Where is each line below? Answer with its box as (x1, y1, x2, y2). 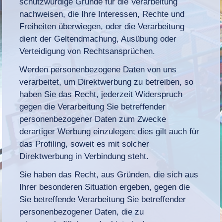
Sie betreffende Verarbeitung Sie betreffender (19, 194, 186, 204)
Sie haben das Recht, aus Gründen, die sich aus (19, 169, 199, 179)
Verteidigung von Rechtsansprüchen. (19, 46, 156, 56)
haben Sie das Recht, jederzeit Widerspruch (19, 89, 183, 99)
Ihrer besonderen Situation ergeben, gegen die (19, 182, 190, 192)
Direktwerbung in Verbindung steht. (19, 151, 149, 161)
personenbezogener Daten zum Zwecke (19, 114, 166, 124)
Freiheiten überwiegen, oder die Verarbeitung (19, 21, 185, 31)
